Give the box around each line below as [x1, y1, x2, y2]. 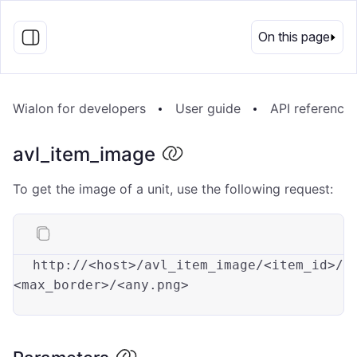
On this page [258, 29, 330, 45]
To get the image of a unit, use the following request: [13, 181, 333, 197]
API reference [270, 100, 351, 116]
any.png [125, 277, 181, 292]
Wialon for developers [13, 100, 146, 116]
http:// [33, 257, 88, 273]
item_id [272, 257, 328, 273]
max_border [22, 277, 101, 292]
